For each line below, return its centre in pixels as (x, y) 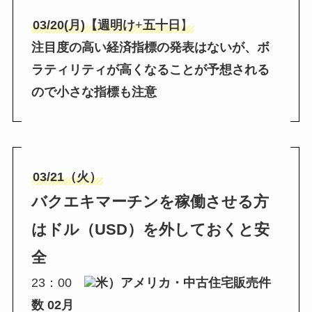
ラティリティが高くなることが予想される (150, 70)
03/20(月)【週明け (84, 25)
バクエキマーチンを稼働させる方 (150, 201)
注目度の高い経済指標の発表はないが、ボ (150, 48)
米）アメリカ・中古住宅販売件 (183, 282)
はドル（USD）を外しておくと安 (150, 229)
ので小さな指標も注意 (94, 92)
